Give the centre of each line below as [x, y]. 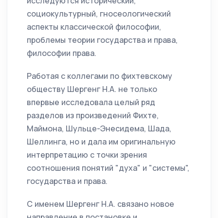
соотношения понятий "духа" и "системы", [108, 168]
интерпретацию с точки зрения [87, 155]
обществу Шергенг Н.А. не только [92, 89]
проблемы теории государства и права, [102, 40]
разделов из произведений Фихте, [93, 116]
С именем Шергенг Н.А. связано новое [100, 204]
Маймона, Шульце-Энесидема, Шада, [99, 129]
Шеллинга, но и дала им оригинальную [101, 142]
